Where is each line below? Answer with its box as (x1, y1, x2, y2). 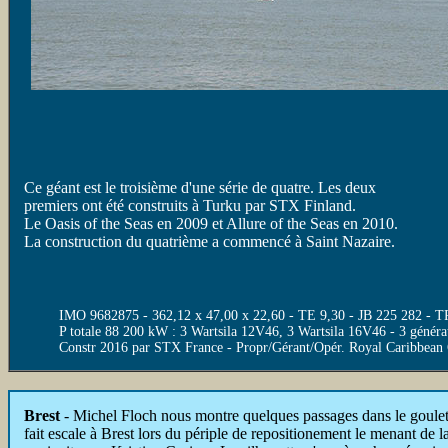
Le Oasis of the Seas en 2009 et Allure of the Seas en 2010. (24, 215, 398, 232)
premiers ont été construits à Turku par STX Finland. (24, 197, 356, 214)
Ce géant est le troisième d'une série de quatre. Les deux (24, 179, 376, 196)
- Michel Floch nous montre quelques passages (64, 407, 362, 424)
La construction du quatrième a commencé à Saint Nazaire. (24, 233, 395, 250)
